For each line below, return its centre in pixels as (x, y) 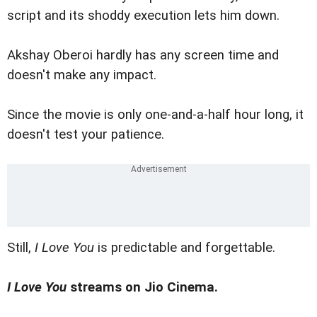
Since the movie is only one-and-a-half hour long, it (155, 115)
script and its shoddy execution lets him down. (143, 16)
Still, (21, 248)
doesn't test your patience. (86, 135)
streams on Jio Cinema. (142, 288)
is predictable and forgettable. (185, 248)
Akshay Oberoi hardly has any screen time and (143, 56)
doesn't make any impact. (82, 75)
